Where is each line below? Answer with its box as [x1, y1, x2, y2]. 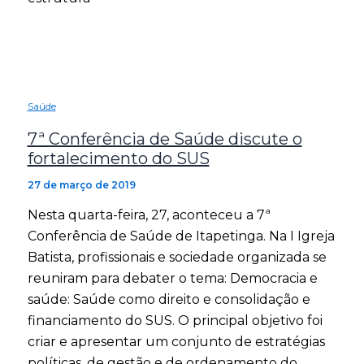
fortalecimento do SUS [27, 149, 210, 169]
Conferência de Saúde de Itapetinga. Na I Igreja [27, 228, 335, 245]
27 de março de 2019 [27, 179, 136, 192]
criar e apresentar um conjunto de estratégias [27, 334, 325, 350]
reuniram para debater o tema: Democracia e [27, 271, 318, 287]
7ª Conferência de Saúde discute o [27, 129, 302, 149]
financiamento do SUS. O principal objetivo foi [27, 313, 323, 329]
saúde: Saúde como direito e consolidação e [27, 292, 310, 308]
